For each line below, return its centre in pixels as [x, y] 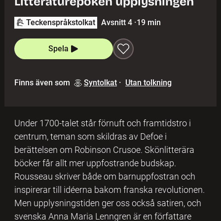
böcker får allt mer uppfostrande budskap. [95, 163]
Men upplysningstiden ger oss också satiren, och [108, 203]
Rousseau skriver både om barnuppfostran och [105, 176]
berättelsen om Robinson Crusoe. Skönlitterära [104, 149]
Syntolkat [100, 82]
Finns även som [42, 82]
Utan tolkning [148, 82]
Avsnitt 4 [116, 22]
